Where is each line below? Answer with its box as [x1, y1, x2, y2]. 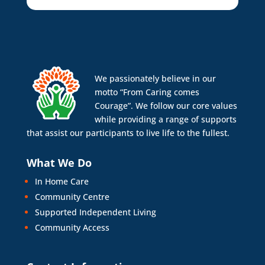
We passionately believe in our [94, 72, 216, 84]
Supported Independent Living [34, 206, 156, 218]
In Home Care [34, 175, 89, 187]
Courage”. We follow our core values [94, 99, 237, 111]
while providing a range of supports [94, 113, 237, 125]
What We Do [26, 155, 92, 170]
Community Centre [34, 190, 109, 202]
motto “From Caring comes [94, 86, 199, 98]
